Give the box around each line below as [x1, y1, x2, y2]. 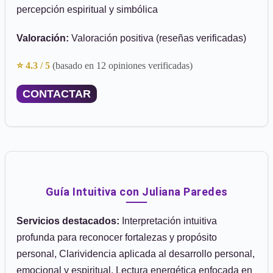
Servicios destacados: [16, 216, 119, 226]
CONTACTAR [23, 88, 91, 100]
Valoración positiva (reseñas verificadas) [69, 33, 246, 43]
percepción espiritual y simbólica [16, 4, 158, 15]
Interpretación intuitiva [119, 216, 217, 226]
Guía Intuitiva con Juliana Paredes [45, 185, 228, 198]
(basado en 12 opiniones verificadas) [52, 60, 193, 71]
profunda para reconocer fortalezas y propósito [16, 232, 217, 243]
